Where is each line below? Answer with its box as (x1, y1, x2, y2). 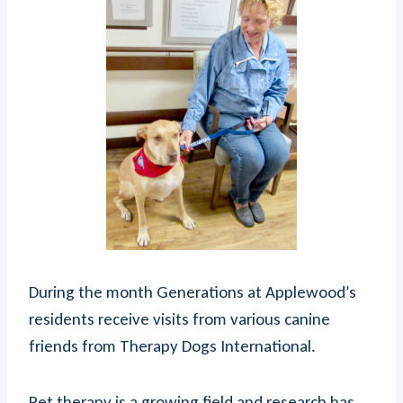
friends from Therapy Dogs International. (29, 336, 316, 356)
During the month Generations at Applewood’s (29, 282, 356, 302)
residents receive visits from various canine (29, 309, 330, 329)
